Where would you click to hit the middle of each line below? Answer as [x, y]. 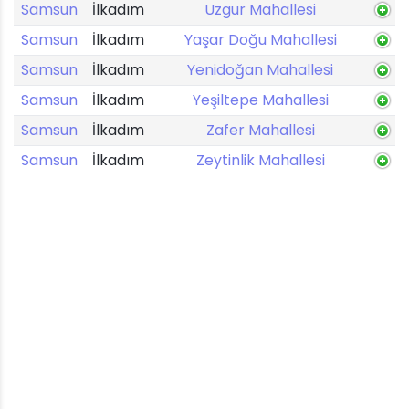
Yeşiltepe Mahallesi [260, 100]
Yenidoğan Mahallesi [260, 70]
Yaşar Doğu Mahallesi [260, 40]
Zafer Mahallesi [260, 130]
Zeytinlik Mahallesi [260, 160]
